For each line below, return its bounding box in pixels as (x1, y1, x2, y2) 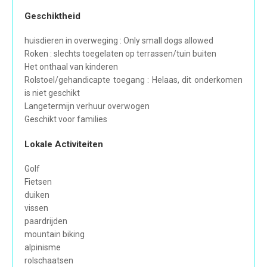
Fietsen (24, 177, 52, 187)
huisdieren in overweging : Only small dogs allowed (24, 36, 213, 46)
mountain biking (24, 229, 85, 240)
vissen (24, 203, 48, 213)
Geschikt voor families (24, 114, 107, 125)
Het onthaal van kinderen (24, 62, 118, 72)
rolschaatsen (24, 256, 73, 266)
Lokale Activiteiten (24, 139, 103, 150)
